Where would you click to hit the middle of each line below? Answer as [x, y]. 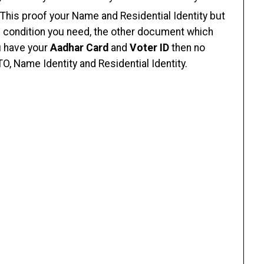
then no [187, 48]
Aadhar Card [78, 48]
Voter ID [149, 48]
